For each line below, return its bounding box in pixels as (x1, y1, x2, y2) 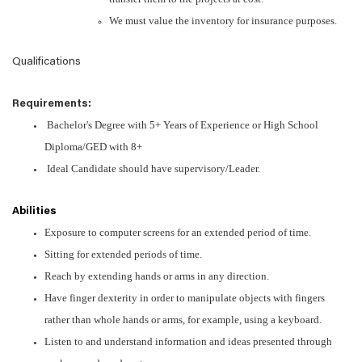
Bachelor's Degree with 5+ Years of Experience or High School (44, 119, 318, 131)
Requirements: (12, 99, 91, 110)
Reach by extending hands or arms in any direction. (44, 270, 269, 282)
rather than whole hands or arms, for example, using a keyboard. (44, 314, 322, 326)
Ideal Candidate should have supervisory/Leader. (44, 162, 260, 175)
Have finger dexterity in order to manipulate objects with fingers (44, 292, 325, 304)
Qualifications (12, 57, 81, 68)
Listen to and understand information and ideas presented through (44, 335, 332, 347)
